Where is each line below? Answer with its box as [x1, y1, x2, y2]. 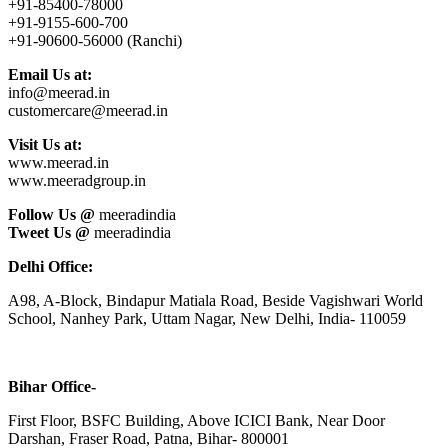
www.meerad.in [8, 154, 109, 172]
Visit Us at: [8, 136, 82, 154]
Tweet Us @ [8, 224, 90, 242]
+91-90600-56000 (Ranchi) [8, 32, 182, 50]
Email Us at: [8, 66, 92, 84]
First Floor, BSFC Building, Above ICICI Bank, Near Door [8, 412, 385, 430]
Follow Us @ [8, 206, 95, 224]
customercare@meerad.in [8, 102, 168, 120]
